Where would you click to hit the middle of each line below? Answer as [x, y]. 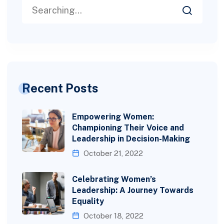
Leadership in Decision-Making [131, 138]
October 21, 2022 [112, 153]
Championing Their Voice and [128, 127]
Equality [88, 201]
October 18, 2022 [112, 215]
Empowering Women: [113, 116]
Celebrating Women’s [114, 179]
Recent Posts [60, 88]
